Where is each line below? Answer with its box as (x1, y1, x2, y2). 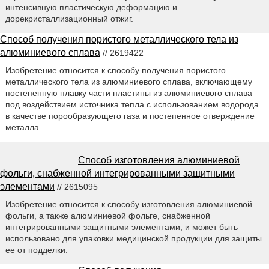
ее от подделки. (5, 244, 68, 255)
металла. (5, 122, 41, 132)
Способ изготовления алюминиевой (78, 154, 240, 165)
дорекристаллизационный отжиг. (5, 14, 133, 24)
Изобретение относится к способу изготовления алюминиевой (5, 199, 252, 209)
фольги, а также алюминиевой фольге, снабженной (5, 210, 210, 220)
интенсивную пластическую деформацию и (5, 2, 177, 13)
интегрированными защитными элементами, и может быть (5, 222, 238, 232)
